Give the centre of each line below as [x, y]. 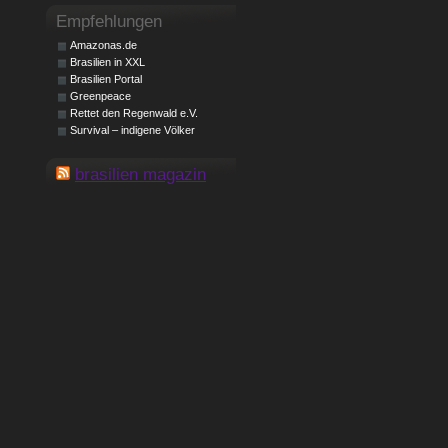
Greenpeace [100, 96]
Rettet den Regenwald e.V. [134, 113]
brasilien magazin [140, 174]
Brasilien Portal [106, 79]
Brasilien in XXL [107, 62]
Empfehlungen [109, 21]
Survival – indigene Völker [132, 130]
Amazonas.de [103, 45]
